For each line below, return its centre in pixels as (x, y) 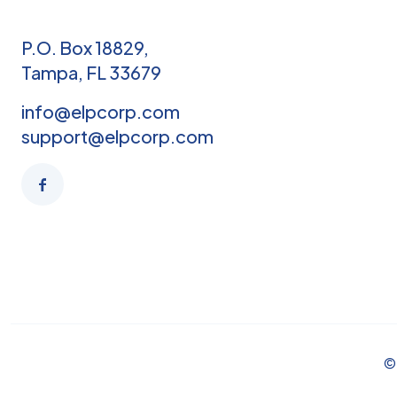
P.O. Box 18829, (85, 47)
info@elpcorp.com (101, 111)
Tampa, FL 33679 (91, 72)
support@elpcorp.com (117, 136)
